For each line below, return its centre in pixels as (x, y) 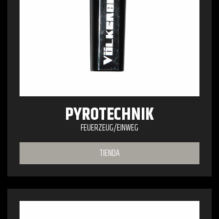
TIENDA (109, 153)
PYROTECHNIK (109, 114)
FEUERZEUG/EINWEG (109, 128)
